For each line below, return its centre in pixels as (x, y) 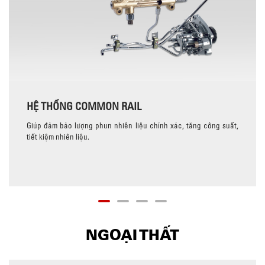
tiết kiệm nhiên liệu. (58, 136)
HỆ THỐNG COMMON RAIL (84, 106)
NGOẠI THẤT (132, 235)
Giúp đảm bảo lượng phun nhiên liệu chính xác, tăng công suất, (132, 125)
